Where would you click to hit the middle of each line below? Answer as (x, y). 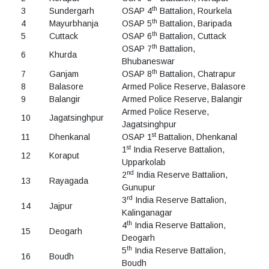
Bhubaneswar (148, 62)
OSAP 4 (137, 11)
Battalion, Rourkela (195, 11)
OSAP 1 (137, 137)
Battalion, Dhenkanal (197, 137)
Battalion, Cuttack (192, 36)
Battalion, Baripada (195, 24)
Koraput (64, 156)
